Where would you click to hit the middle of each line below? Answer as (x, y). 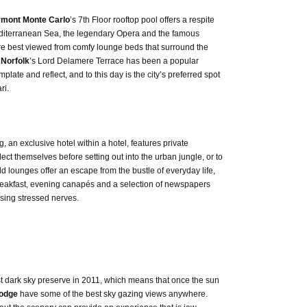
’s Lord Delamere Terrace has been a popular (114, 61)
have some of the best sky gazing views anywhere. (112, 294)
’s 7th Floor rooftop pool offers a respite (142, 20)
